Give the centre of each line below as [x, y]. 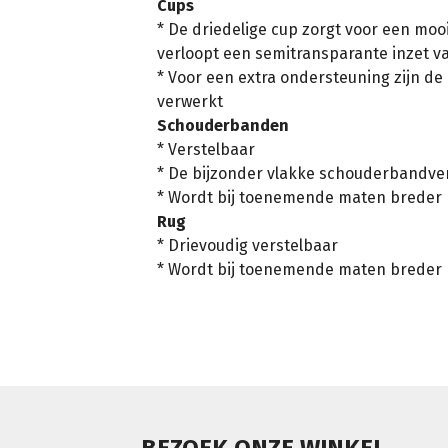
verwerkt [190, 101]
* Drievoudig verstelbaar [247, 245]
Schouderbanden [223, 125]
